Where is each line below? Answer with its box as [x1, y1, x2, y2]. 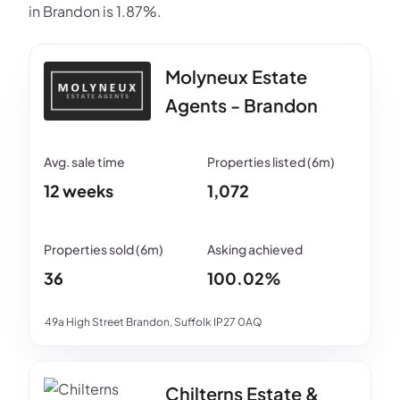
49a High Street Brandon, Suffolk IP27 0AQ [45, 315, 262, 329]
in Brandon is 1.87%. [29, 2, 162, 21]
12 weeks [44, 180, 113, 201]
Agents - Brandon [165, 94, 318, 116]
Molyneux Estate [165, 65, 307, 87]
